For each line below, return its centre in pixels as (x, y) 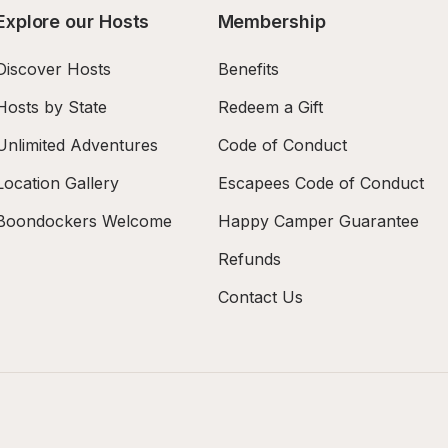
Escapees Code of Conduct (320, 183)
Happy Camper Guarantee (318, 221)
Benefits (248, 69)
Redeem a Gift (270, 107)
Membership (271, 21)
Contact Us (260, 297)
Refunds (249, 259)
